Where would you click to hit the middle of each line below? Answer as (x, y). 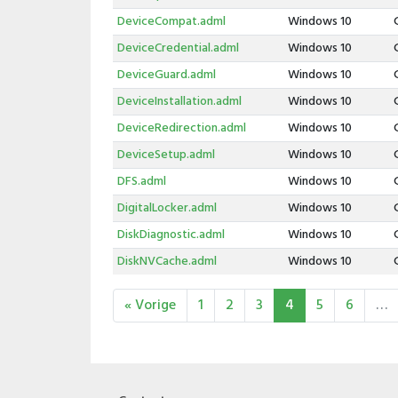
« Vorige (150, 306)
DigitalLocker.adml (167, 208)
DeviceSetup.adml (166, 155)
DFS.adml (141, 182)
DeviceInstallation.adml (179, 102)
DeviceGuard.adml (166, 75)
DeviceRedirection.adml (181, 128)
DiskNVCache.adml (167, 262)
